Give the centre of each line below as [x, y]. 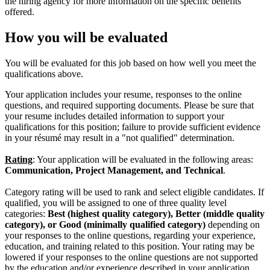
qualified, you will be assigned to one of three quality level [116, 202]
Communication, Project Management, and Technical [114, 170]
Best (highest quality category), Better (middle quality [156, 213]
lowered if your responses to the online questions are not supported [131, 257]
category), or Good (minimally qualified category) [105, 224]
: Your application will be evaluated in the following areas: [143, 159]
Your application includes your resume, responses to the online [123, 94]
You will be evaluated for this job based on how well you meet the [130, 63]
